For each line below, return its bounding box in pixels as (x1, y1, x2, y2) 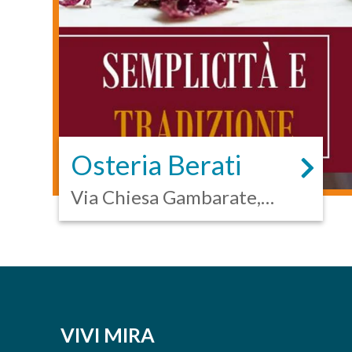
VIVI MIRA (60, 323, 156, 346)
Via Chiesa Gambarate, (71, 185, 262, 208)
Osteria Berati (71, 148, 242, 181)
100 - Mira (71, 210, 159, 233)
